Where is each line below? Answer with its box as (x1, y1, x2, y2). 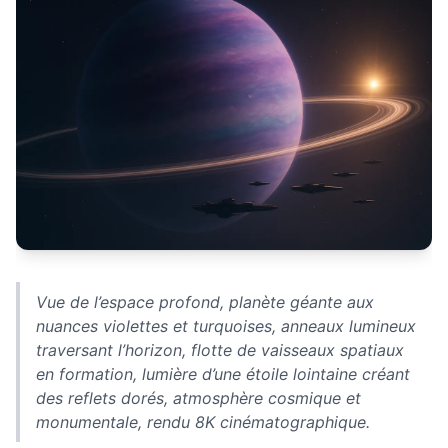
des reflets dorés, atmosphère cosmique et (36, 388, 361, 409)
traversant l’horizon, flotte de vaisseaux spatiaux (36, 340, 404, 361)
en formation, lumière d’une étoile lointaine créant (36, 364, 410, 385)
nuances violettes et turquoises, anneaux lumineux (36, 316, 416, 337)
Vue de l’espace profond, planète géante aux (36, 292, 374, 313)
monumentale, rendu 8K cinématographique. (36, 412, 370, 433)
